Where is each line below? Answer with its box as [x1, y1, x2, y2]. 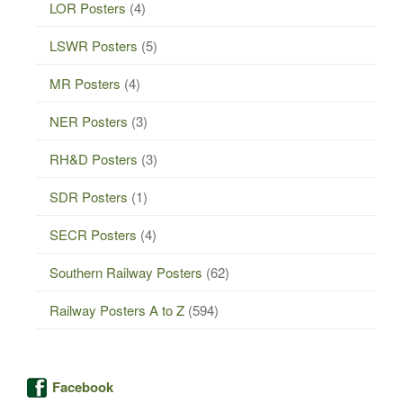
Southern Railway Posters [49, 262, 202, 282]
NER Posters [49, 111, 128, 130]
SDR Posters [49, 186, 128, 206]
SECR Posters [49, 224, 137, 244]
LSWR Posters [49, 35, 138, 55]
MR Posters [49, 73, 121, 93]
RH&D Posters [49, 148, 138, 168]
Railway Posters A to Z [49, 300, 184, 319]
